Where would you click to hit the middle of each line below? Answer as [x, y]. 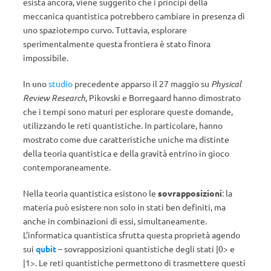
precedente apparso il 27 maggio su [142, 84]
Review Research [54, 98]
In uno [36, 84]
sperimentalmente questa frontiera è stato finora [117, 44]
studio [60, 84]
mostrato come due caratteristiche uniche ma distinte [126, 139]
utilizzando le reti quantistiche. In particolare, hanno [123, 126]
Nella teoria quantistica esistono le [90, 193]
